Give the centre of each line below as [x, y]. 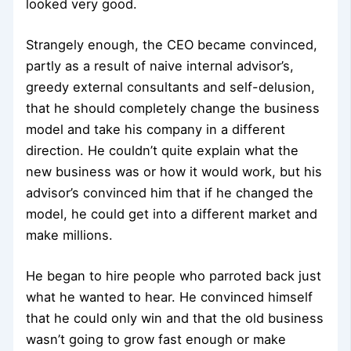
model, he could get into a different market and [172, 213]
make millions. [70, 235]
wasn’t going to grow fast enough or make [156, 339]
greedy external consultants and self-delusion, [171, 87]
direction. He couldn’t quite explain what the [163, 150]
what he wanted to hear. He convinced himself [170, 297]
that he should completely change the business [173, 108]
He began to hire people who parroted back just [174, 275]
